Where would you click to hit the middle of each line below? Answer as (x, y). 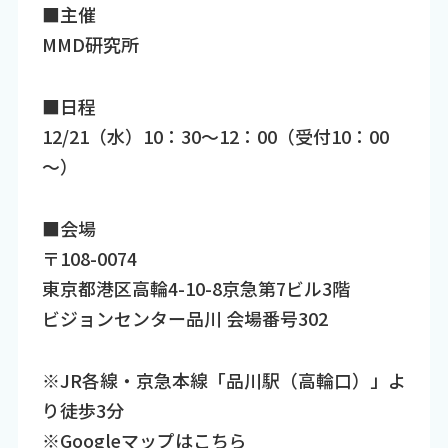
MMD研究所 (90, 43)
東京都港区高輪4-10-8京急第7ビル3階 (195, 288)
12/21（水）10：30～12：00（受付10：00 (215, 135)
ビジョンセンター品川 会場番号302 (184, 318)
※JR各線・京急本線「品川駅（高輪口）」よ (223, 380)
